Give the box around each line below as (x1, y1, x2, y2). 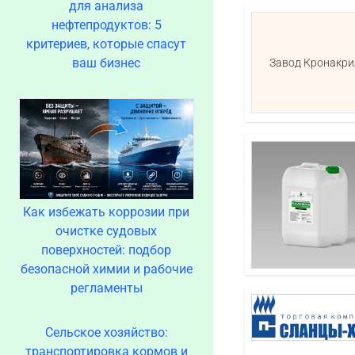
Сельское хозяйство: (44, 325, 168, 340)
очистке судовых (55, 223, 158, 239)
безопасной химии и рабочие (20, 261, 193, 277)
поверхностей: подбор (41, 242, 172, 258)
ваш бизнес (72, 55, 141, 71)
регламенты (70, 281, 143, 296)
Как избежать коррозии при (23, 204, 190, 219)
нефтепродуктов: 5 (51, 17, 162, 32)
